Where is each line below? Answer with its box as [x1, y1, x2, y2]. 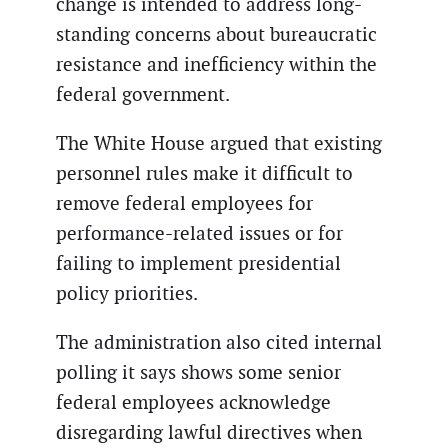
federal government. [56, 81, 230, 107]
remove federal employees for [56, 190, 313, 216]
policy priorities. [56, 280, 198, 306]
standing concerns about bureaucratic [56, 21, 377, 47]
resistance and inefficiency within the [56, 51, 377, 77]
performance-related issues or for [56, 220, 343, 246]
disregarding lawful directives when [56, 419, 362, 445]
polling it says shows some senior [56, 359, 341, 385]
